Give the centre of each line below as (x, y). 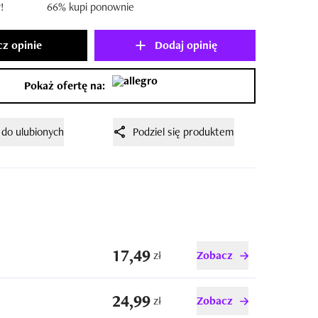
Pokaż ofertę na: (65, 86)
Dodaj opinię (186, 45)
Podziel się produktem (183, 132)
